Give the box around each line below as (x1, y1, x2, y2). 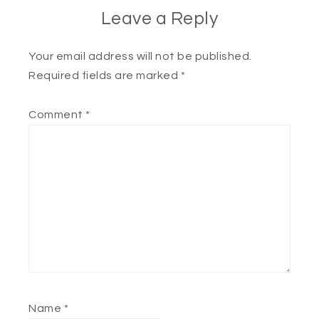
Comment (28, 109, 85, 120)
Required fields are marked (28, 70, 181, 81)
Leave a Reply (100, 9, 219, 28)
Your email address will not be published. (28, 51, 252, 62)
